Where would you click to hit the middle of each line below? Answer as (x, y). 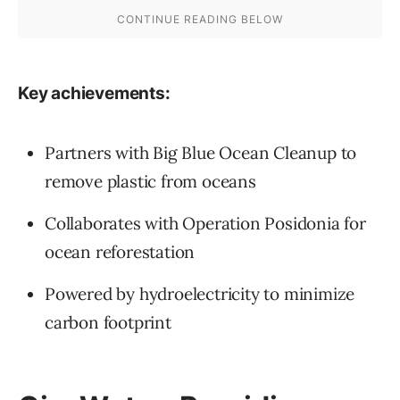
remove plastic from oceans (150, 182)
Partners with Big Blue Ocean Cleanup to (201, 153)
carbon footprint (108, 323)
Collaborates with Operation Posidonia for (205, 224)
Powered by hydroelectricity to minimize (200, 294)
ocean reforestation (120, 252)
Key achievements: (94, 94)
